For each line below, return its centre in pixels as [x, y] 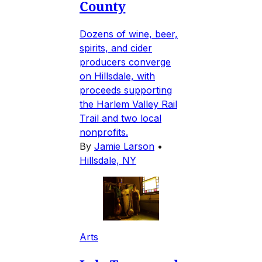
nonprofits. [104, 132]
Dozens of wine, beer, [129, 34]
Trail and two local [120, 118]
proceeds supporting [126, 90]
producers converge [125, 62]
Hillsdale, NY [108, 160]
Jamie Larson [124, 146]
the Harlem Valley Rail [128, 104]
